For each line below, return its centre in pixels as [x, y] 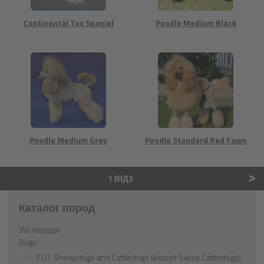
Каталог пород [57, 208]
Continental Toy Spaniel [68, 23]
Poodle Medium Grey [68, 140]
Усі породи [39, 230]
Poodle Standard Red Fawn [196, 140]
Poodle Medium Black [196, 23]
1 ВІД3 [120, 178]
